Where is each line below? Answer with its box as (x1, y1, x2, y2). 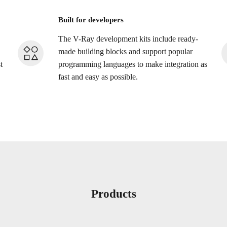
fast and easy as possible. (58, 72, 138, 82)
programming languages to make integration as (58, 60, 207, 69)
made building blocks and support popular (58, 47, 193, 57)
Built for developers (58, 15, 124, 24)
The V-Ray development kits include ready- (58, 34, 198, 44)
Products (91, 186, 136, 200)
